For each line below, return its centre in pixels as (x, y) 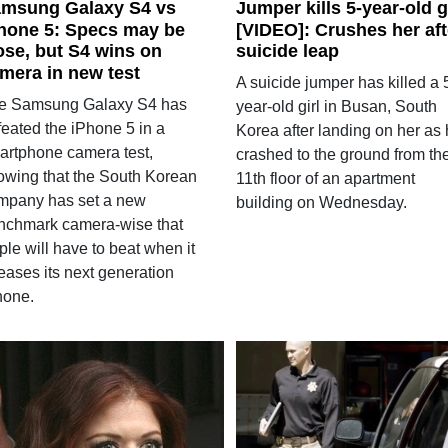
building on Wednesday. (321, 203)
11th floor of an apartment (325, 179)
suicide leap (287, 51)
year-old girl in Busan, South (336, 107)
